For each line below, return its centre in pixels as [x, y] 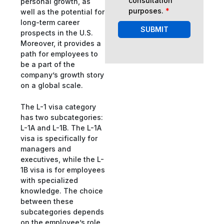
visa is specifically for [59, 138]
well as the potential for [62, 11]
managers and [46, 149]
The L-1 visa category [58, 107]
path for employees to [59, 53]
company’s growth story [62, 74]
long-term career [50, 22]
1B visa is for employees [63, 170]
